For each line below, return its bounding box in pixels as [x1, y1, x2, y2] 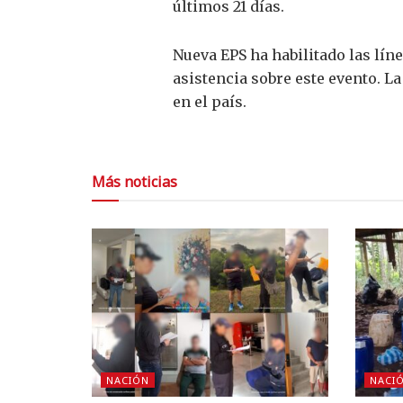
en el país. [173, 92, 246, 111]
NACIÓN [106, 373, 149, 388]
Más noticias [92, 171, 177, 192]
